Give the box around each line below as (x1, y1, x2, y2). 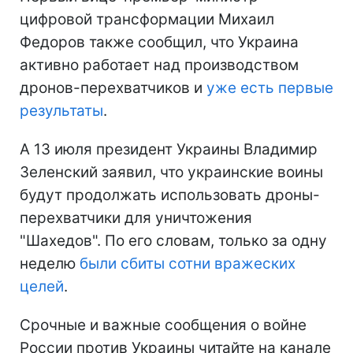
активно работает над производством (20, 55, 299, 74)
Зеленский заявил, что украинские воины (20, 162, 323, 181)
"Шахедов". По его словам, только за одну (20, 231, 327, 250)
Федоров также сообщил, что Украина (20, 32, 299, 51)
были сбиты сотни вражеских (80, 254, 295, 273)
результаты (20, 101, 103, 120)
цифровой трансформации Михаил (20, 9, 274, 28)
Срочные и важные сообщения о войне (20, 315, 307, 334)
